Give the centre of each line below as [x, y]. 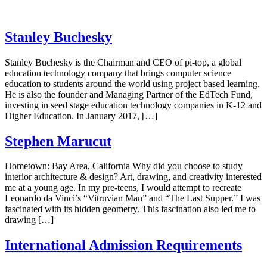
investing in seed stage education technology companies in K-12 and [133, 105]
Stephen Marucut [58, 141]
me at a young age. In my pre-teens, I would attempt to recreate [123, 188]
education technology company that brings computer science [118, 73]
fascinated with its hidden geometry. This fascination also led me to [130, 209]
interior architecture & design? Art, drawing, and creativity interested [133, 177]
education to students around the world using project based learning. [132, 83]
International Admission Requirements [123, 245]
